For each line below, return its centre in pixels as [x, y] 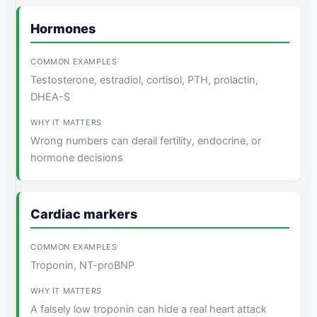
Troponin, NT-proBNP [83, 265]
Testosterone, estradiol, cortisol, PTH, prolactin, [145, 80]
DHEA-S [51, 97]
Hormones [63, 28]
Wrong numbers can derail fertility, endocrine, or [146, 140]
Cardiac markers [84, 214]
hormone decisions [77, 157]
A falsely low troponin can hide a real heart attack [149, 309]
